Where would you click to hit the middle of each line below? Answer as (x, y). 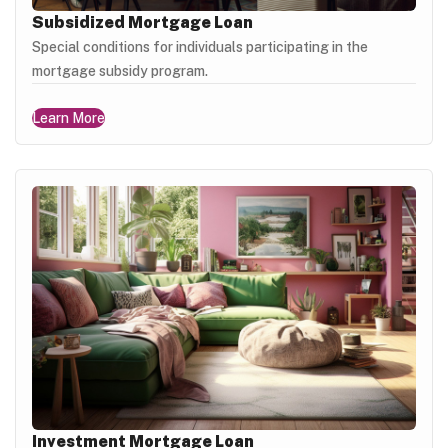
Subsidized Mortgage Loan (142, 22)
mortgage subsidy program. (120, 70)
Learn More (68, 117)
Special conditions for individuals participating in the (200, 46)
